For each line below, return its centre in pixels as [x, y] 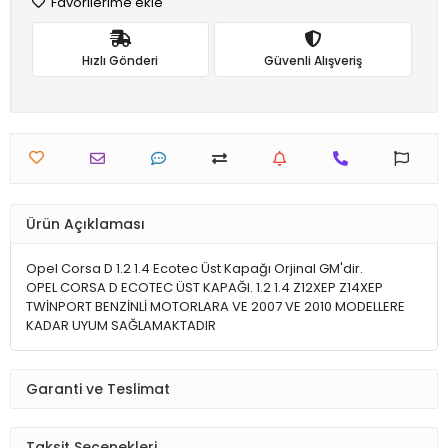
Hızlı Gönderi [120, 60]
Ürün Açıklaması [85, 223]
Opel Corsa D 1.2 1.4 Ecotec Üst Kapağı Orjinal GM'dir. [194, 268]
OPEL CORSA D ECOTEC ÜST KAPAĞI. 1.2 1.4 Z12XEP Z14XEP [204, 287]
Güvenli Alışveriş [312, 60]
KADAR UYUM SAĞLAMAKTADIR [121, 325]
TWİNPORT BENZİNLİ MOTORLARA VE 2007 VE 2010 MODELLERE [215, 306]
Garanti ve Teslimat [98, 388]
